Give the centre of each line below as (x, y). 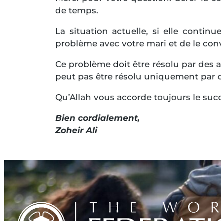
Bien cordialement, (97, 118)
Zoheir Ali (76, 130)
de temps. (77, 10)
